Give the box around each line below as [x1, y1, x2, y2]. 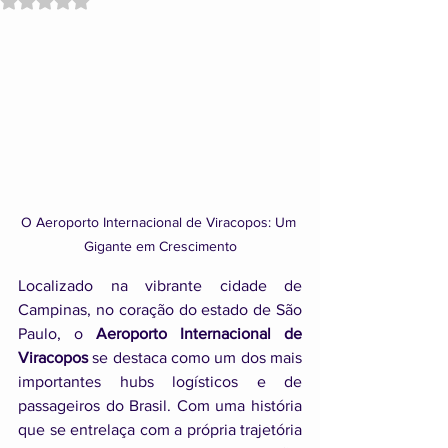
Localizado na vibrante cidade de [18, 277, 302, 295]
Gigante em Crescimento [83, 238, 237, 255]
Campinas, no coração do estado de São [18, 301, 302, 319]
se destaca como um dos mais [88, 349, 302, 367]
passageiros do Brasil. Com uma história [18, 397, 302, 415]
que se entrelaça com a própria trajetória [18, 421, 302, 439]
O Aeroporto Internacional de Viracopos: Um [20, 214, 300, 231]
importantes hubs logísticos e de [18, 373, 302, 391]
